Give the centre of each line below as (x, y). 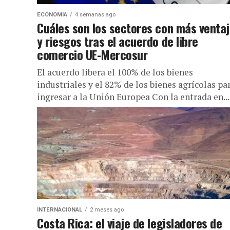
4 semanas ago (95, 15)
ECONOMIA (52, 15)
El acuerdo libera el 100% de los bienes (115, 72)
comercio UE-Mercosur (92, 54)
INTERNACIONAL (60, 210)
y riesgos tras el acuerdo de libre (118, 41)
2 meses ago (107, 210)
